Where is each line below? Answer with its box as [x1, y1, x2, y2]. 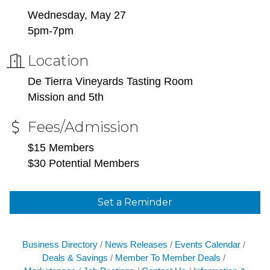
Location [28, 52, 89, 70]
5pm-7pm [28, 25, 74, 37]
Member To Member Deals [115, 253, 221, 263]
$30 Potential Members [28, 157, 142, 170]
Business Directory [22, 239, 98, 250]
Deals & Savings [42, 253, 108, 263]
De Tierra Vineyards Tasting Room [28, 75, 196, 88]
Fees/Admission [28, 118, 139, 136]
